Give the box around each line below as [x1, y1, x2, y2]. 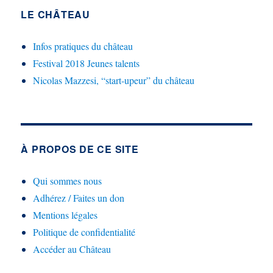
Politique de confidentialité [33, 225, 136, 238]
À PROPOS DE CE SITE [21, 141, 139, 156]
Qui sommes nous [33, 174, 102, 187]
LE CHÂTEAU [21, 7, 90, 21]
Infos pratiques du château [33, 39, 133, 52]
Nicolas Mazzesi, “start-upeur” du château [33, 73, 195, 87]
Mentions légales [33, 208, 98, 221]
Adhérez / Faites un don [33, 191, 125, 204]
